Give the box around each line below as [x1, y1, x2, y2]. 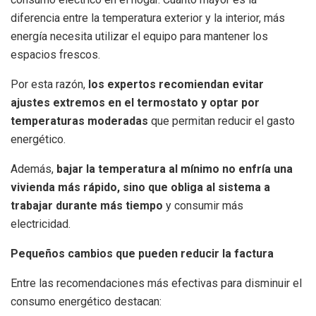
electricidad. [11, 217, 71, 231]
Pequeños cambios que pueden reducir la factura [11, 246, 274, 260]
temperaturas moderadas [11, 114, 148, 128]
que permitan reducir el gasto [148, 114, 295, 128]
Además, [11, 162, 54, 176]
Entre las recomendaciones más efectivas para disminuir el [11, 276, 302, 290]
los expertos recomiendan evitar [88, 77, 264, 91]
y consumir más [163, 198, 243, 212]
